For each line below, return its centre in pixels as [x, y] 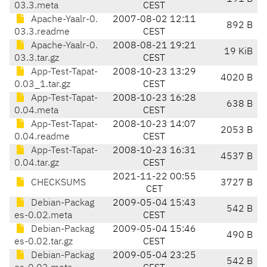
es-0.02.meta [43, 216]
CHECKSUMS [57, 183]
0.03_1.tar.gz [42, 85]
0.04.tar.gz [37, 164]
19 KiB [238, 52]
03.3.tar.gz [37, 59]
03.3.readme [42, 32]
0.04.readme [42, 137]
